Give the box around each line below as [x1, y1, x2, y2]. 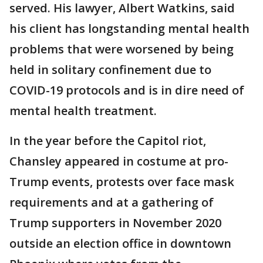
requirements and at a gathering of [9, 194, 214, 210]
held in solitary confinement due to [9, 62, 211, 77]
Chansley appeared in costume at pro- [9, 153, 228, 169]
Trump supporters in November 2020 [9, 215, 221, 231]
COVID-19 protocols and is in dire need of [9, 82, 244, 98]
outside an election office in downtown [9, 235, 231, 251]
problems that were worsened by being [9, 41, 234, 57]
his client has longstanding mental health [9, 21, 249, 36]
